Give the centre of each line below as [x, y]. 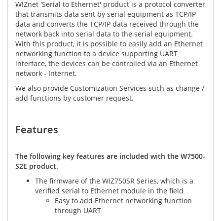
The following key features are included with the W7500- [110, 156]
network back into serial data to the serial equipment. [104, 34]
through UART [78, 211]
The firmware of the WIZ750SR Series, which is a [114, 181]
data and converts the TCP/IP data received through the [107, 24]
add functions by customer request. [74, 98]
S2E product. [37, 166]
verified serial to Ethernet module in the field [109, 191]
